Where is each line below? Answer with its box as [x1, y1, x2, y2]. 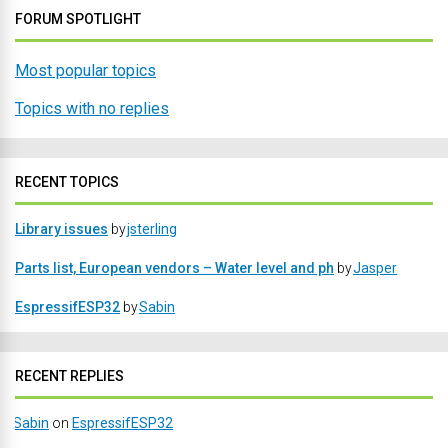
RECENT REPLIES [15, 368, 124, 384]
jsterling [127, 221, 177, 237]
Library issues [15, 221, 108, 237]
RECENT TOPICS [15, 174, 119, 190]
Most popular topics [15, 61, 156, 80]
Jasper [353, 260, 397, 276]
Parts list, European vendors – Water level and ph [15, 260, 334, 276]
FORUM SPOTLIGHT [15, 11, 141, 27]
